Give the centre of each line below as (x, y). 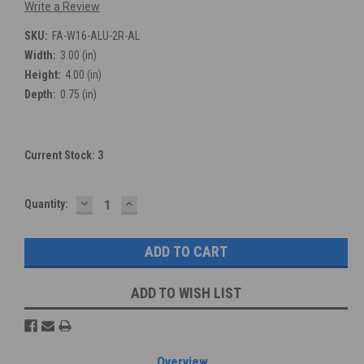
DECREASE (113, 203)
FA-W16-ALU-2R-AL (95, 36)
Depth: (40, 95)
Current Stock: (61, 156)
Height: (43, 75)
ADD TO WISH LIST (186, 293)
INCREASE (156, 203)
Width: (40, 56)
